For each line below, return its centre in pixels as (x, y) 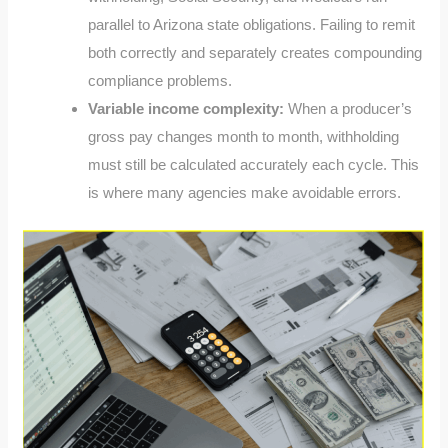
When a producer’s (348, 108)
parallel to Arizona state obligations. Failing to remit (252, 24)
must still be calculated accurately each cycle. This (254, 164)
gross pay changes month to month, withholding (244, 136)
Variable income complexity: (186, 108)
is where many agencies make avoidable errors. (245, 192)
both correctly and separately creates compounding (255, 52)
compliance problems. (160, 80)
